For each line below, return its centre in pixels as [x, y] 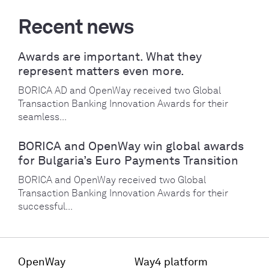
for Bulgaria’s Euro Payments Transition [128, 161]
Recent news [76, 27]
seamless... [42, 117]
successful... [45, 207]
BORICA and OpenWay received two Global [112, 180]
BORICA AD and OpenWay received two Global [119, 91]
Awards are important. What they [110, 57]
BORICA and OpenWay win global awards [131, 146]
